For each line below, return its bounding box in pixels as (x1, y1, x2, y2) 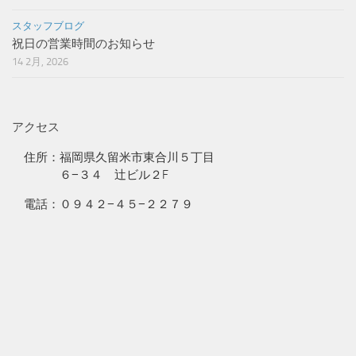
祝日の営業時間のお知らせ (12, 37, 155, 51)
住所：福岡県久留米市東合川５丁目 (12, 150, 215, 164)
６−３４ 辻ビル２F (12, 168, 168, 182)
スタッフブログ (12, 20, 84, 32)
